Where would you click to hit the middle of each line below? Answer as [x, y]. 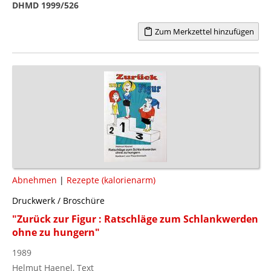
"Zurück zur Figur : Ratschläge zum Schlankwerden [135, 219]
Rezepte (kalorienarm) [111, 180]
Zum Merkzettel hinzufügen [203, 31]
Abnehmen [34, 180]
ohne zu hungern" [56, 232]
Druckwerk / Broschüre [58, 200]
